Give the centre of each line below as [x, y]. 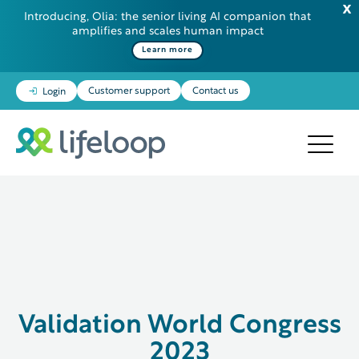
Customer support [129, 91]
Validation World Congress [179, 326]
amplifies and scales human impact [167, 31]
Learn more [167, 50]
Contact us [216, 91]
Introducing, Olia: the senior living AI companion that [167, 17]
